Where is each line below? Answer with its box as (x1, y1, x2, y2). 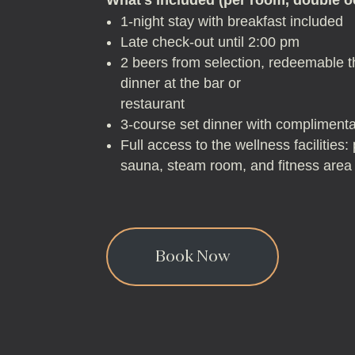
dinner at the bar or (120, 74, 242, 91)
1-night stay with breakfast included (120, 13, 344, 29)
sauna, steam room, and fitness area (120, 157, 353, 174)
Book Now (155, 249, 231, 265)
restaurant (120, 95, 185, 112)
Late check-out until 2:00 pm (120, 33, 300, 50)
